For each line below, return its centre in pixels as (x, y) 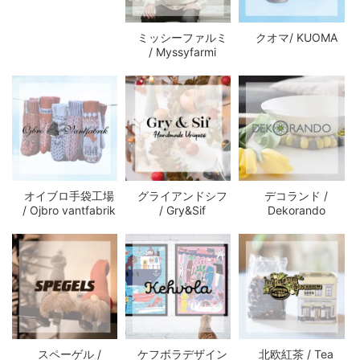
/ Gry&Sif (183, 210)
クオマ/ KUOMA (296, 37)
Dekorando (296, 210)
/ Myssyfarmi (183, 51)
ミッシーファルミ (183, 37)
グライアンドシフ (183, 195)
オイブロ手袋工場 (70, 195)
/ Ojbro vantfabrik (70, 210)
